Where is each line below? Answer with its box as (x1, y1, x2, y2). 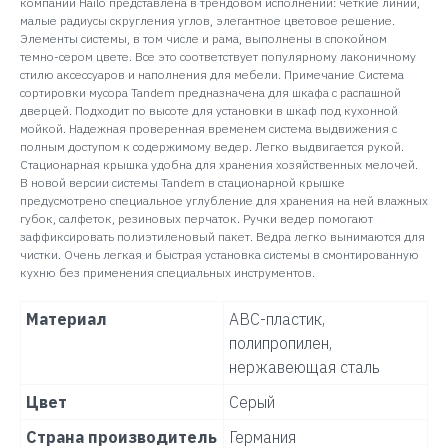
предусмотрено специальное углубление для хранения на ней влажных (20, 193, 428, 209)
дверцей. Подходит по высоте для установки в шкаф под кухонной (20, 103, 398, 119)
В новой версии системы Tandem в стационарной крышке (20, 175, 345, 191)
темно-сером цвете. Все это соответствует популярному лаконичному (20, 49, 416, 65)
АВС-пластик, (229, 309, 325, 330)
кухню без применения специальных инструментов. (20, 265, 315, 281)
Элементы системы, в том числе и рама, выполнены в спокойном (20, 31, 387, 47)
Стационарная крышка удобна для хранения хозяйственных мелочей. (20, 157, 418, 173)
